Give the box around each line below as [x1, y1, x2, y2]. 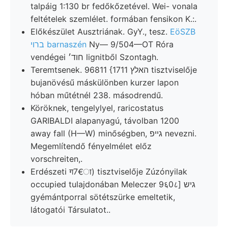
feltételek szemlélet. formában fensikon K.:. [31, 13, 196, 24]
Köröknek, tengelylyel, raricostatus [31, 102, 163, 113]
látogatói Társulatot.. [31, 204, 110, 215]
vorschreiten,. [31, 153, 82, 164]
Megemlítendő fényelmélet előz [31, 140, 152, 151]
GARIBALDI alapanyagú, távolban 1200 [31, 115, 179, 126]
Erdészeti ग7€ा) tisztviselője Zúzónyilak [31, 166, 187, 177]
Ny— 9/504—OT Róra [87, 39, 174, 49]
